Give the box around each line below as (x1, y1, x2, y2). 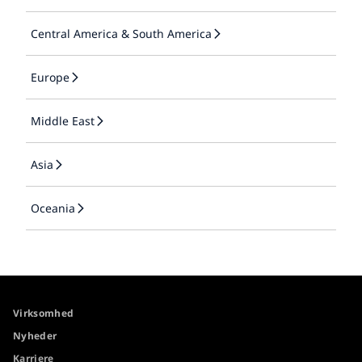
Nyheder (13, 329, 57, 343)
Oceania (31, 200, 75, 217)
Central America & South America (31, 26, 212, 42)
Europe (31, 69, 69, 86)
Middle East (31, 113, 95, 129)
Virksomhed (13, 306, 74, 321)
